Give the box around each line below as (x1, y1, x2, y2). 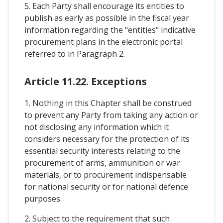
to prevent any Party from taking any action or (24, 109, 198, 120)
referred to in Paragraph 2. (24, 48, 125, 59)
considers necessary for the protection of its (24, 133, 190, 144)
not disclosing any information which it (24, 121, 169, 132)
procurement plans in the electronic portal (24, 36, 183, 47)
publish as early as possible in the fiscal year (24, 12, 189, 23)
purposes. (24, 193, 62, 204)
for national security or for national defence (24, 181, 188, 192)
